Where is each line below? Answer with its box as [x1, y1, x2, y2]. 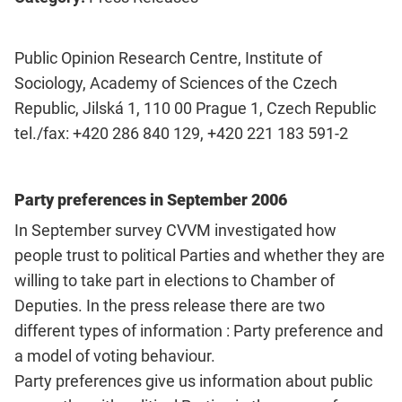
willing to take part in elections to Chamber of [14, 270, 335, 290]
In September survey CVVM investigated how [14, 220, 336, 240]
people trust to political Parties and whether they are [14, 245, 385, 265]
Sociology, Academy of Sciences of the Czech [14, 73, 337, 92]
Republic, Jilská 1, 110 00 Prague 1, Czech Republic [14, 98, 376, 118]
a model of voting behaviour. [14, 345, 215, 365]
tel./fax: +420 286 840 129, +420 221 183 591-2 [14, 123, 348, 143]
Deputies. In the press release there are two [14, 295, 325, 315]
